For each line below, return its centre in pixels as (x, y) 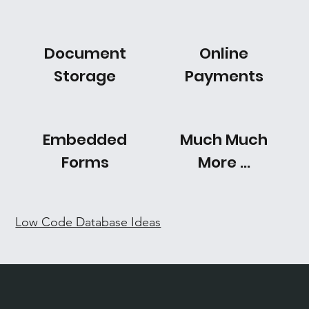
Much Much (224, 139)
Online (224, 53)
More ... (224, 162)
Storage (85, 76)
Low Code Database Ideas (88, 222)
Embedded (85, 139)
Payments (224, 76)
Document (85, 53)
